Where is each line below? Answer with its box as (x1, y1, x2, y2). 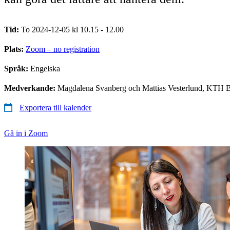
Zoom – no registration (26, 44, 100, 53)
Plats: (4, 44, 26, 53)
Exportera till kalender (20, 103, 91, 112)
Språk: (4, 64, 30, 73)
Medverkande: (4, 83, 57, 92)
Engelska (30, 64, 60, 73)
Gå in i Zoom (4, 128, 48, 138)
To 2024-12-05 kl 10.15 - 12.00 (21, 25, 124, 34)
